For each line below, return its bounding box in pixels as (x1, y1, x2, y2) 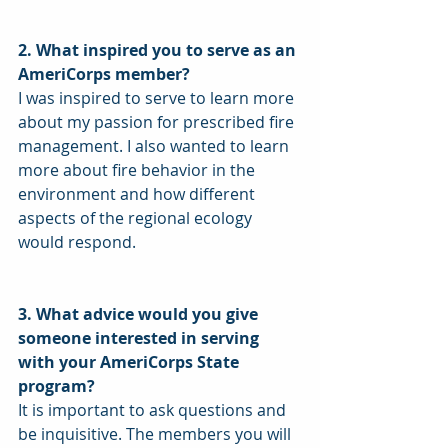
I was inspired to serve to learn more (18, 86, 298, 109)
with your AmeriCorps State (18, 350, 243, 373)
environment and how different (18, 182, 259, 205)
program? (18, 374, 95, 397)
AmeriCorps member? (18, 62, 190, 85)
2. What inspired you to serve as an (18, 38, 300, 61)
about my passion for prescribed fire (18, 110, 298, 133)
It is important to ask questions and (18, 398, 290, 421)
